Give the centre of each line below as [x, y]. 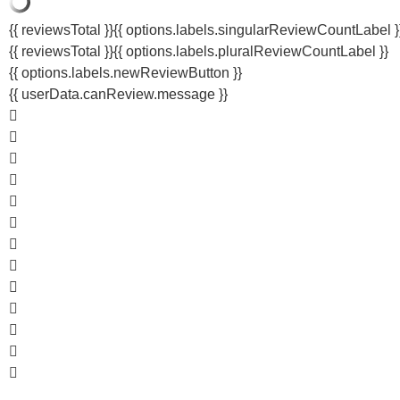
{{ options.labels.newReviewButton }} [125, 73]
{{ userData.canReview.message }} [118, 95]
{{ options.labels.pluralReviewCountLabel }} [251, 52]
